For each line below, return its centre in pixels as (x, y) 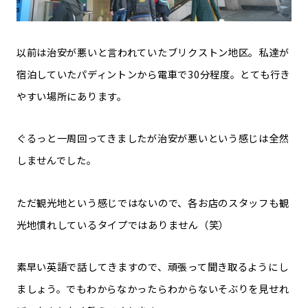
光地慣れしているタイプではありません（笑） (122, 224)
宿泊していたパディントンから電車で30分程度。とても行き (153, 74)
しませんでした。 (56, 160)
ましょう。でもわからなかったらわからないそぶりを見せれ (153, 288)
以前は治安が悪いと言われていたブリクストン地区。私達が (153, 52)
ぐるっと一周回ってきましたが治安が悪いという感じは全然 (153, 138)
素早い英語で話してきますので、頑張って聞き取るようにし (152, 266)
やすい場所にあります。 (71, 96)
